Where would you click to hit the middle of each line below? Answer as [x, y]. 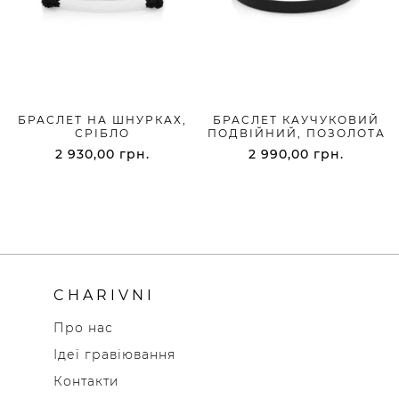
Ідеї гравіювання [114, 354]
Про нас [83, 327]
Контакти [86, 381]
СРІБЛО [103, 134]
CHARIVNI [104, 295]
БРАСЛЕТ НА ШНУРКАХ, [103, 120]
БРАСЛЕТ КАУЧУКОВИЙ [297, 120]
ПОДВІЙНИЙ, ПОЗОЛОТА [296, 134]
